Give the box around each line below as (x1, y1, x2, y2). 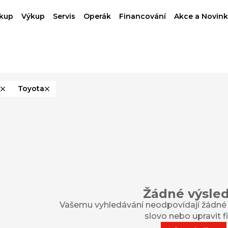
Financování (119, 11, 166, 21)
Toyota (18, 84, 44, 93)
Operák (83, 11, 111, 21)
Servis (53, 11, 75, 21)
